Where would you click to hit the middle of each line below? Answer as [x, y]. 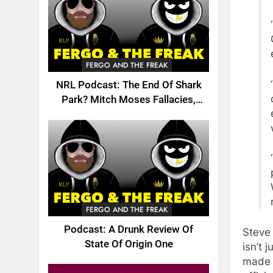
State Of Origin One [129, 244]
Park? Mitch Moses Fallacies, [129, 100]
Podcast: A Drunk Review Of [129, 229]
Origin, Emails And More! [129, 115]
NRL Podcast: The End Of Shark [129, 85]
